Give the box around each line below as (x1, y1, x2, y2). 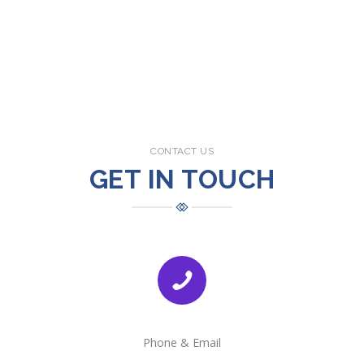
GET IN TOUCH (89, 163, 275, 194)
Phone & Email (143, 334, 221, 350)
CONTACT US (150, 145, 214, 157)
